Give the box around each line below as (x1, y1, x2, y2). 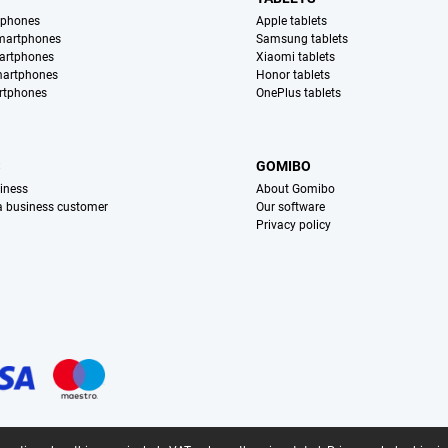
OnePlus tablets (256, 86, 342, 101)
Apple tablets (256, 14, 328, 29)
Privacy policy (256, 218, 332, 233)
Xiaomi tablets (256, 50, 336, 65)
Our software (256, 200, 326, 215)
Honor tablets (256, 68, 331, 83)
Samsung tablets (256, 32, 349, 47)
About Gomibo (256, 182, 336, 197)
